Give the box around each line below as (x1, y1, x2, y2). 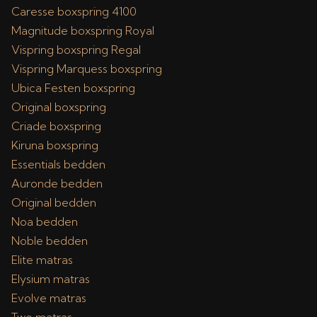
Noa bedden (11, 214, 78, 229)
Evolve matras (11, 291, 86, 305)
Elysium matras (11, 272, 90, 286)
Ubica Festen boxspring (11, 81, 135, 95)
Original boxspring (11, 100, 106, 114)
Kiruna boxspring (11, 138, 98, 152)
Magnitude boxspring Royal (11, 23, 154, 38)
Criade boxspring (11, 119, 101, 133)
